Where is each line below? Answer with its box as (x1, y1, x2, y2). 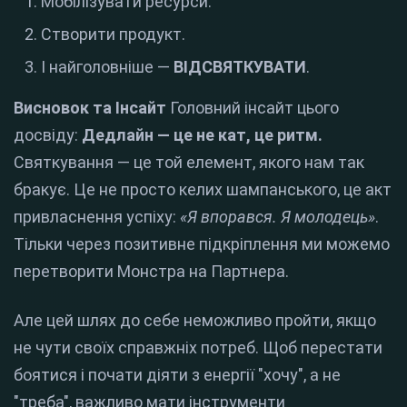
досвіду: (14, 125, 82, 145)
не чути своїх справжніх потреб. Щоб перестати (14, 338, 382, 358)
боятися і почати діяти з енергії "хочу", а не (14, 365, 341, 385)
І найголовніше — (41, 57, 174, 77)
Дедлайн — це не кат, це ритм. (82, 125, 323, 145)
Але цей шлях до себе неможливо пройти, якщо (14, 311, 376, 331)
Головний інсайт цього (166, 98, 339, 118)
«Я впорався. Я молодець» (180, 207, 375, 227)
